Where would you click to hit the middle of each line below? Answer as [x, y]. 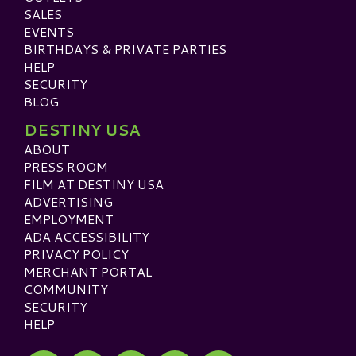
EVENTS [49, 31]
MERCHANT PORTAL [88, 271]
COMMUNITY [66, 288]
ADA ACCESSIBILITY [87, 236]
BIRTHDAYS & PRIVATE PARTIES [125, 48]
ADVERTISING [68, 201]
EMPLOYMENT [69, 219]
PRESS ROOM [66, 166]
